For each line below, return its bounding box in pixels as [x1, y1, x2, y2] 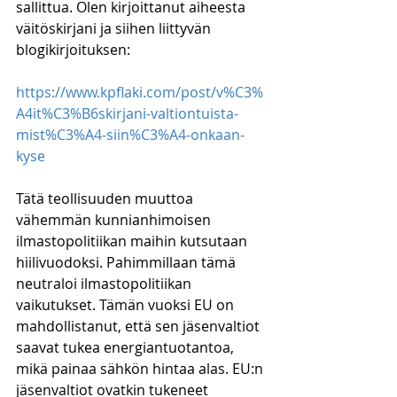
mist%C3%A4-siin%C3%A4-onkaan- [16, 125, 245, 144]
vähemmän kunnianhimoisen [16, 210, 214, 230]
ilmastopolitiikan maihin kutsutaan [16, 231, 251, 251]
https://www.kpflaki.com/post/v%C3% [16, 82, 263, 102]
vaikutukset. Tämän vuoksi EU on [16, 295, 237, 315]
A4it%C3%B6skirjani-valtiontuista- [16, 104, 238, 123]
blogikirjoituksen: [16, 40, 130, 59]
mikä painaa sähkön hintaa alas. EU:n [16, 359, 267, 378]
